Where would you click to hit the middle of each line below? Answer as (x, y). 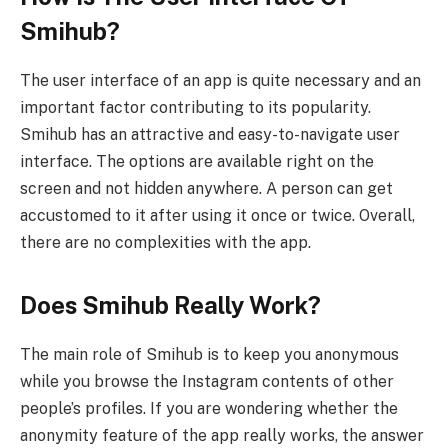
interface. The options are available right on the (197, 161)
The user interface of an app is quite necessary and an (220, 80)
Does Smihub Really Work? (170, 304)
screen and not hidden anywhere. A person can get (206, 188)
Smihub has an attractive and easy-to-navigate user (210, 134)
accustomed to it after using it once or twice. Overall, (217, 215)
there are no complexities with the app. (165, 242)
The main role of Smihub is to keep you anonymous (209, 354)
